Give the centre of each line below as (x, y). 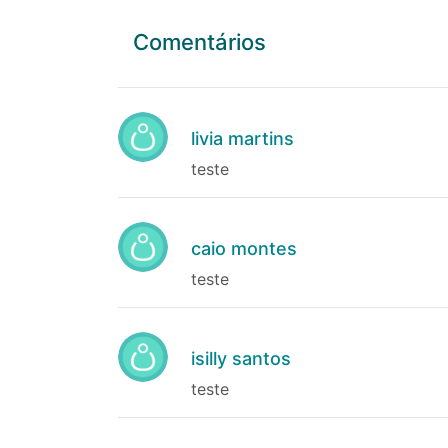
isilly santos (241, 358)
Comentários (199, 42)
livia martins (242, 138)
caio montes (244, 248)
